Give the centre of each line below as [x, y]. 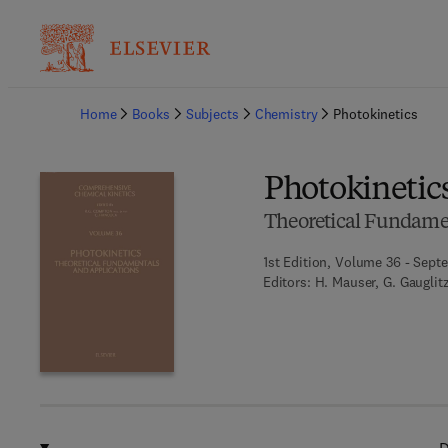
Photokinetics [375, 114]
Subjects [212, 114]
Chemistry [286, 114]
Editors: [286, 282]
